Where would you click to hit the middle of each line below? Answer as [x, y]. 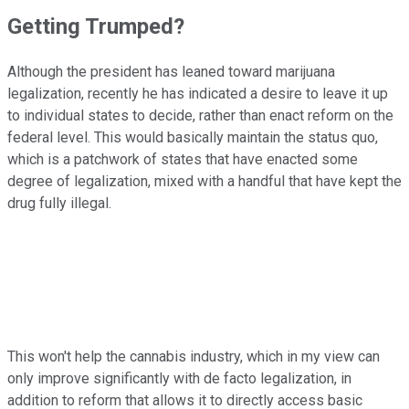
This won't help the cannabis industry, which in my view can [194, 356]
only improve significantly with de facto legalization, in [179, 378]
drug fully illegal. [59, 203]
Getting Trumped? [96, 26]
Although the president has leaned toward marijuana [171, 71]
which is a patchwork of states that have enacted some [183, 159]
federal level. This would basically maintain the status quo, [193, 137]
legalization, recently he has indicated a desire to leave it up [198, 93]
